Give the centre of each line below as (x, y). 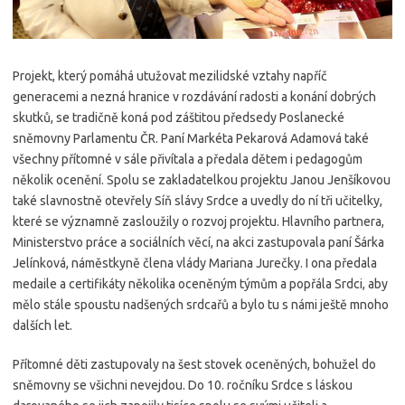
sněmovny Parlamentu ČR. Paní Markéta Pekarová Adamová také (191, 138)
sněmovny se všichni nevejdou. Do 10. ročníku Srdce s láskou (183, 385)
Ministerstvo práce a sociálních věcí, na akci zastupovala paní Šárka (198, 242)
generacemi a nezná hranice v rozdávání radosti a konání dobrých (194, 96)
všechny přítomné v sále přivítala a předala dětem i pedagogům (188, 159)
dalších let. (42, 325)
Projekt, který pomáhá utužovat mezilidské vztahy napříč (170, 75)
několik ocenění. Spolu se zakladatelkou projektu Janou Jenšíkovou (202, 179)
